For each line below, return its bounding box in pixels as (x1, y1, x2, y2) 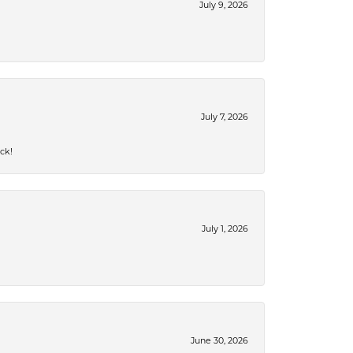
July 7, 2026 (201, 111, 248, 122)
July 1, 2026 (202, 223, 248, 234)
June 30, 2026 (191, 335, 248, 346)
